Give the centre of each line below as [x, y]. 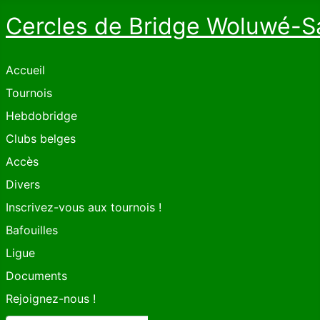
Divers [23, 184]
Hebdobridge [41, 116]
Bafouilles [32, 230]
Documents [36, 276]
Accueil [25, 70]
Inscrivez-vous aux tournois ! [84, 207]
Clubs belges [41, 139]
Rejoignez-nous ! [51, 299]
